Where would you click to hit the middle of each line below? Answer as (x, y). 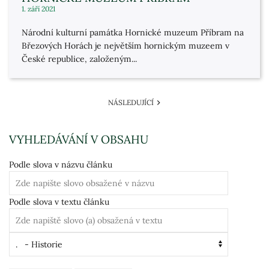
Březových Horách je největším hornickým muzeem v (125, 46)
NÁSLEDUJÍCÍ (131, 102)
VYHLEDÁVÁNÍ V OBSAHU (79, 139)
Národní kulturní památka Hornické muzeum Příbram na (133, 32)
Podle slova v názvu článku (61, 165)
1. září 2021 (38, 9)
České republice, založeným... (79, 59)
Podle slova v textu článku (59, 202)
